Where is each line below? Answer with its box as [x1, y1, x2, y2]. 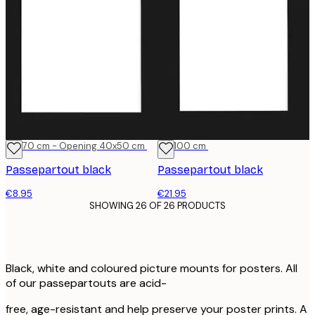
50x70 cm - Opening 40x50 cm [6, 139, 145, 152]
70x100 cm [157, 139, 206, 152]
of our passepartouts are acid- [6, 276, 167, 291]
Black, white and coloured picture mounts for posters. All [6, 261, 297, 276]
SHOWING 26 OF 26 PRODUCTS [89, 199, 226, 212]
